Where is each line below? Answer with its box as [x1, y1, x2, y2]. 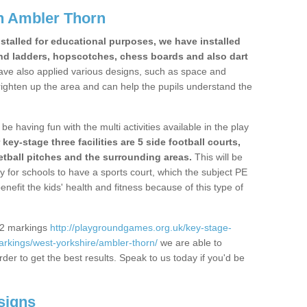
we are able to [158, 237, 222, 248]
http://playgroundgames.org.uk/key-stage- [50, 222, 232, 233]
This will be [192, 151, 243, 162]
